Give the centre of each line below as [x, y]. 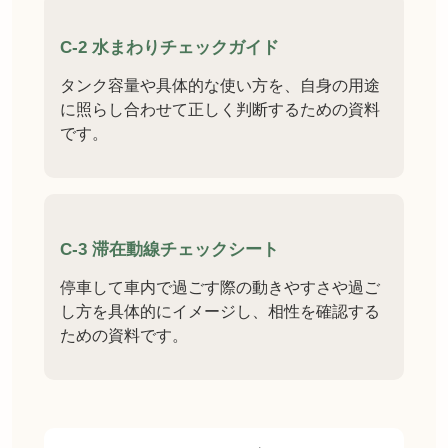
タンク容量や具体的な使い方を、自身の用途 [220, 86]
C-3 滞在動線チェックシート [169, 250]
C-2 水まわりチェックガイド [169, 48]
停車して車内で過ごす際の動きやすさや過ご [220, 288]
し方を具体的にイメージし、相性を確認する [220, 312]
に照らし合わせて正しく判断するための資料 [220, 110]
